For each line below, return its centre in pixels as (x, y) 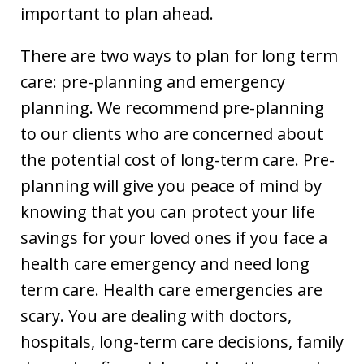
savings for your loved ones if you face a (174, 237)
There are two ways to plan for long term (179, 55)
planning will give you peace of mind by (171, 185)
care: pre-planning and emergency (153, 81)
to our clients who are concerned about (172, 133)
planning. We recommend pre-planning (172, 107)
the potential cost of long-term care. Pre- (178, 159)
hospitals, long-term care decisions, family (182, 341)
